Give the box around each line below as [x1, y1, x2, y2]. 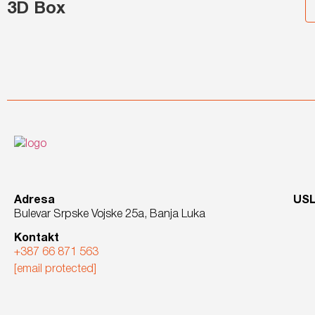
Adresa [14, 195, 55, 205]
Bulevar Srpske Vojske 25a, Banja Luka [14, 209, 205, 219]
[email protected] [14, 264, 96, 275]
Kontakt [14, 233, 59, 244]
